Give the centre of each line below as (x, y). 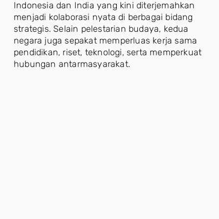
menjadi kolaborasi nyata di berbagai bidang (103, 17)
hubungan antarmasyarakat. (72, 64)
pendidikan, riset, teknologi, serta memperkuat (108, 53)
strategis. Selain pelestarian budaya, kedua (101, 29)
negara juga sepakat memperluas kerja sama (106, 41)
